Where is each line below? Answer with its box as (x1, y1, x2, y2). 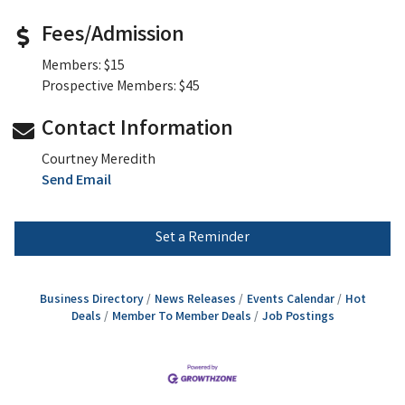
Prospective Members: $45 (42, 77, 200, 99)
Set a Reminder (155, 228, 250, 250)
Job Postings (261, 308, 334, 327)
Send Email (42, 171, 111, 193)
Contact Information (42, 115, 233, 147)
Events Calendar (246, 291, 334, 310)
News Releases (154, 291, 236, 310)
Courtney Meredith (42, 150, 155, 172)
